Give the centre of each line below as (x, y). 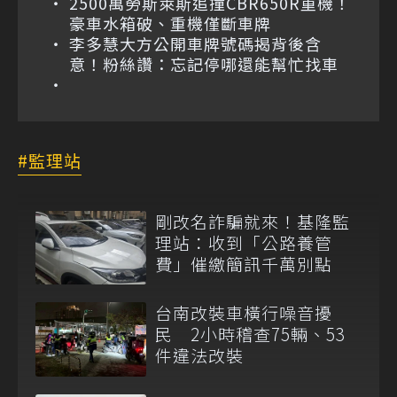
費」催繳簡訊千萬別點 (244, 264)
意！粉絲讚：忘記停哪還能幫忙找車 (204, 64)
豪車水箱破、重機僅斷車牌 (170, 23)
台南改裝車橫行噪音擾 (244, 313)
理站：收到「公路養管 (244, 243)
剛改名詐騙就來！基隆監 (253, 222)
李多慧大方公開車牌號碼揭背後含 (195, 44)
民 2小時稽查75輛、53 (250, 334)
